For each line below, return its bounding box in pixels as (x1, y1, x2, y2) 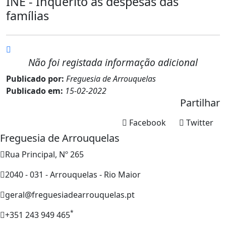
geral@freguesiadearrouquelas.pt (5, 189, 135, 200)
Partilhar (180, 95, 220, 109)
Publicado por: (6, 73, 66, 84)
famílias (6, 7, 49, 24)
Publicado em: (6, 85, 65, 96)
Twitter (186, 117, 213, 128)
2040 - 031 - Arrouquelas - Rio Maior (5, 168, 141, 180)
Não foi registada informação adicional (28, 55, 198, 69)
